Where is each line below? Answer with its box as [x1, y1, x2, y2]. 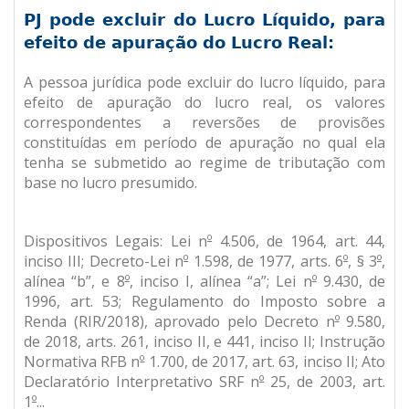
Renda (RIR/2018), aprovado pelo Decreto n [24, 311, 335, 331]
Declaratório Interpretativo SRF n [24, 372, 259, 392]
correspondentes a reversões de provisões [24, 112, 385, 132]
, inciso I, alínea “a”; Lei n [129, 271, 312, 291]
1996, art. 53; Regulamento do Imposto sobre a [24, 291, 385, 311]
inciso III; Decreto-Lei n [24, 251, 184, 271]
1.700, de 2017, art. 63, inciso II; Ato [144, 351, 386, 372]
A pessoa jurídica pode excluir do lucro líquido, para [24, 72, 385, 92]
